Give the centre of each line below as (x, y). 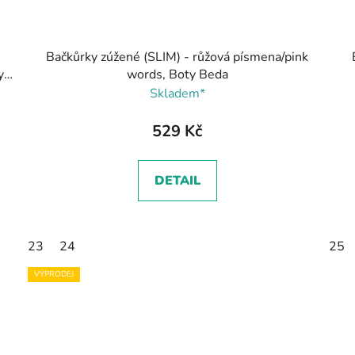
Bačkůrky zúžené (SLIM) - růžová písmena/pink (177, 57)
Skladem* (177, 94)
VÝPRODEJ (54, 275)
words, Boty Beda (177, 75)
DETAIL (177, 181)
